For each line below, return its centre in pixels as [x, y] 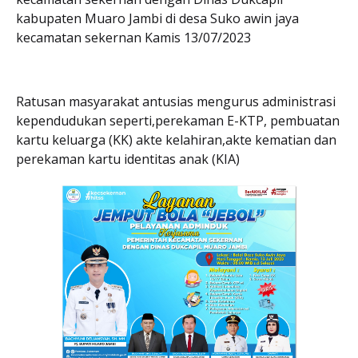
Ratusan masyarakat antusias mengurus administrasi [176, 101]
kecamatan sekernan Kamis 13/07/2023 [133, 38]
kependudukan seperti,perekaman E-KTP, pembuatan [178, 121]
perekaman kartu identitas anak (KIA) [129, 159]
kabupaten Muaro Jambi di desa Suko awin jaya [157, 18]
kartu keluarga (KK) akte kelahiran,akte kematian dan [176, 140]
